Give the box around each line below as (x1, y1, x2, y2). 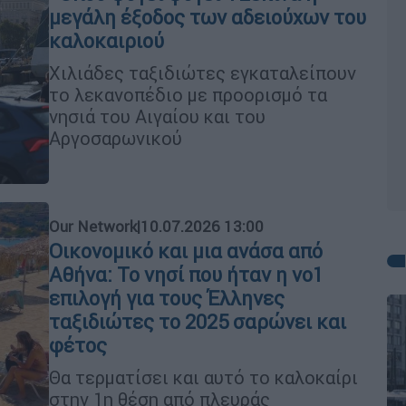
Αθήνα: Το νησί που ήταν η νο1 (49, 262, 324, 287)
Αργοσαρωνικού (49, 126, 182, 150)
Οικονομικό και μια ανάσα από (49, 238, 323, 264)
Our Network (49, 216, 137, 237)
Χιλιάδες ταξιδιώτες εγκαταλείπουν (49, 61, 356, 84)
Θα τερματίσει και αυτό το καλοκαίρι (49, 365, 358, 389)
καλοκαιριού (49, 28, 164, 53)
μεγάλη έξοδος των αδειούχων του (49, 5, 366, 30)
